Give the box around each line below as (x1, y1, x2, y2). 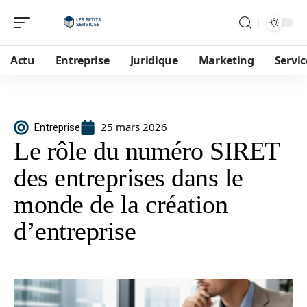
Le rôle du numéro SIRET (14, 136, 280, 165)
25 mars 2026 (101, 120, 167, 134)
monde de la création (14, 190, 228, 219)
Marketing (198, 53, 254, 68)
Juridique (130, 53, 178, 68)
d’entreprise (14, 217, 136, 245)
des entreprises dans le (14, 163, 243, 192)
